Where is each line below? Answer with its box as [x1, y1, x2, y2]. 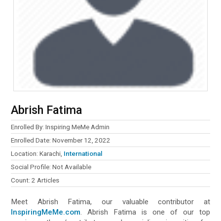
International [64, 149, 103, 157]
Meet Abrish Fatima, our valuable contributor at [11, 197, 210, 206]
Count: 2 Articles [11, 176, 60, 184]
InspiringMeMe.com [11, 207, 81, 217]
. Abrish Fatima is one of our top [80, 207, 210, 217]
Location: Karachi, [11, 149, 64, 157]
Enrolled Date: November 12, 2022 [11, 136, 111, 144]
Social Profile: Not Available [11, 162, 92, 171]
